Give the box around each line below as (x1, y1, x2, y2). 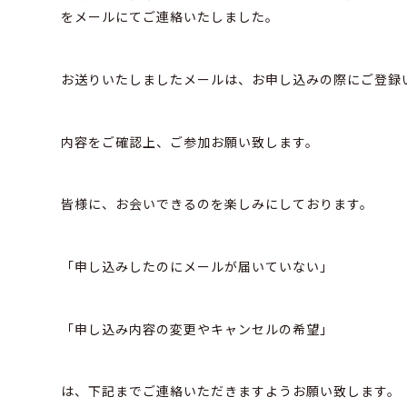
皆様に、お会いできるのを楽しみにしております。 (61, 194, 374, 213)
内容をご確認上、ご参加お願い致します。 (61, 132, 320, 151)
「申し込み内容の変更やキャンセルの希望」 (61, 319, 334, 338)
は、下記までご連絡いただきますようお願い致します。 (61, 382, 402, 401)
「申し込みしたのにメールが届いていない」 (61, 257, 334, 276)
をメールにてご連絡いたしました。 (61, 7, 280, 26)
